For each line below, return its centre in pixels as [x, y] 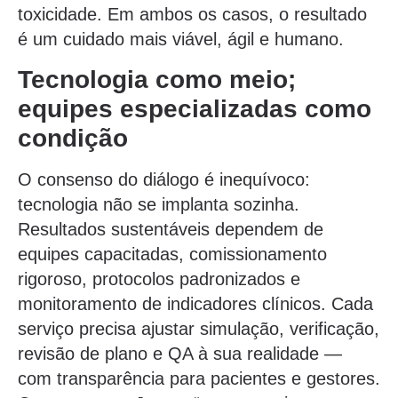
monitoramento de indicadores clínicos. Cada [195, 303]
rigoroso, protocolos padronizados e [159, 279]
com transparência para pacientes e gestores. [199, 378]
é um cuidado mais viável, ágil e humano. [181, 40]
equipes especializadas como [195, 108]
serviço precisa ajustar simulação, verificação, [199, 328]
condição [73, 138]
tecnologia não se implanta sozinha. [159, 204]
